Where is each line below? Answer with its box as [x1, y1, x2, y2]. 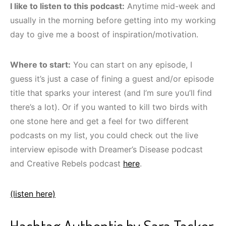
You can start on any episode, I [71, 59, 192, 70]
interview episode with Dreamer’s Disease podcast [10, 144, 203, 154]
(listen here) [10, 188, 55, 199]
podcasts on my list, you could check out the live [10, 130, 198, 140]
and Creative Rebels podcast [10, 158, 123, 168]
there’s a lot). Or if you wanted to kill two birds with [10, 101, 207, 112]
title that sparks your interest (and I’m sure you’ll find [10, 87, 212, 98]
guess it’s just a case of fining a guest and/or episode [10, 73, 214, 84]
